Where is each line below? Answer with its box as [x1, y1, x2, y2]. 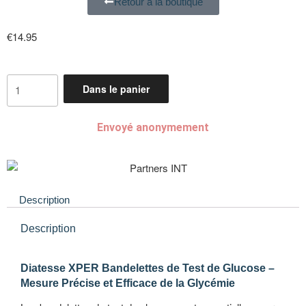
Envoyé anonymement [97, 120, 209, 134]
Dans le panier [82, 81, 150, 96]
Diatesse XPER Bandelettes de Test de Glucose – [20, 262, 275, 274]
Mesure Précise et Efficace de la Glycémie [20, 277, 235, 289]
